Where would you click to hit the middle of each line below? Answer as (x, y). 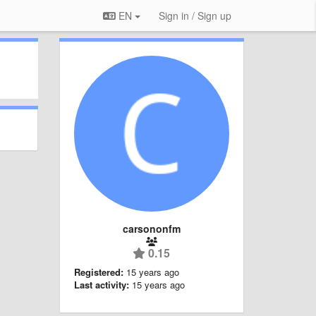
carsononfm (151, 228)
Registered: (98, 272)
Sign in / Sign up (195, 16)
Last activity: (101, 284)
